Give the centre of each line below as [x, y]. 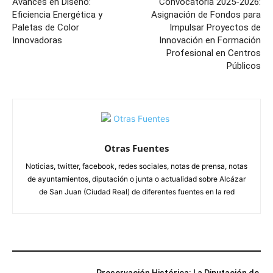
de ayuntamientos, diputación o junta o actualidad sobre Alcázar [136, 179]
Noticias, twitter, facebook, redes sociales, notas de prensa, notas [136, 166]
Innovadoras [37, 40]
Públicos [243, 66]
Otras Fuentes [136, 148]
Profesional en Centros [213, 53]
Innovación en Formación [210, 40]
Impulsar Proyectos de [215, 27]
